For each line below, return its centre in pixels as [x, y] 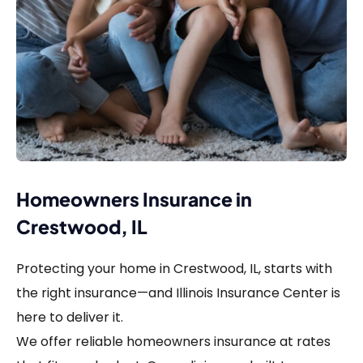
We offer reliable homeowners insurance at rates [173, 342]
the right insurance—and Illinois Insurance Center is [178, 293]
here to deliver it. [70, 318]
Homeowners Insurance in [134, 199]
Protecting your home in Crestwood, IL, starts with [174, 269]
